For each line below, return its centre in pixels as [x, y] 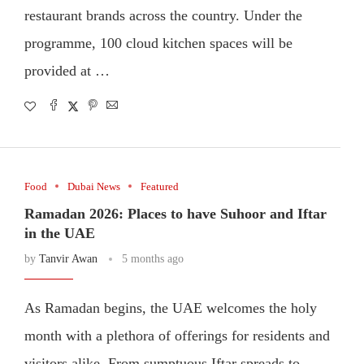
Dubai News [93, 186]
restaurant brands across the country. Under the [163, 15]
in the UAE [59, 233]
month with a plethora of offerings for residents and [177, 335]
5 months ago [152, 258]
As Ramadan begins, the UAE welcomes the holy [170, 308]
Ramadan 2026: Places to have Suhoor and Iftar [175, 213]
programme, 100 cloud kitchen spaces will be [158, 43]
